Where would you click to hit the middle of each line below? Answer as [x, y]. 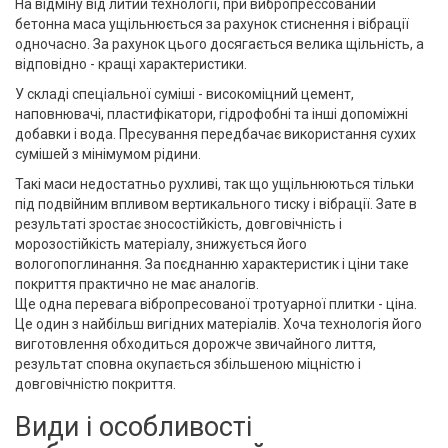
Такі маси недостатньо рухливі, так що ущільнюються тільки [214, 184]
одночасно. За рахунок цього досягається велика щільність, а [219, 44]
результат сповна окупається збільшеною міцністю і [188, 364]
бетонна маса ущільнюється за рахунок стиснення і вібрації [212, 24]
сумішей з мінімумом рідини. [108, 154]
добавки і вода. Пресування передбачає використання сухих [215, 134]
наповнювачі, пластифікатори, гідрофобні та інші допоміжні [211, 114]
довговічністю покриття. [95, 384]
